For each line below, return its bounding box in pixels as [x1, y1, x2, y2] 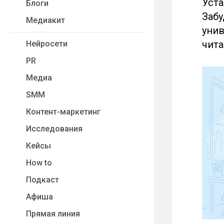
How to [26, 158, 52, 167]
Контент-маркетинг [26, 107, 100, 116]
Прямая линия [26, 209, 80, 218]
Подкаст [26, 175, 59, 184]
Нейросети [26, 39, 67, 48]
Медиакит [26, 15, 65, 25]
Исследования [26, 124, 82, 133]
